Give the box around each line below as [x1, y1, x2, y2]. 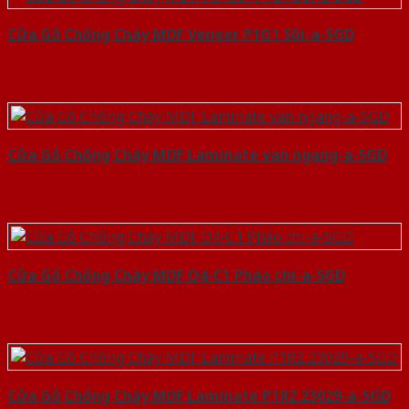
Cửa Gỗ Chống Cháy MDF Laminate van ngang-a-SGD [7, 144, 387, 165]
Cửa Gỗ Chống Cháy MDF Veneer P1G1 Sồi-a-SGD [7, 24, 354, 45]
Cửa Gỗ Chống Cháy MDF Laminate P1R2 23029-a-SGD [7, 385, 391, 406]
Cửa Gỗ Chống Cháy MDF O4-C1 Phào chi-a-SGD [7, 265, 345, 286]
